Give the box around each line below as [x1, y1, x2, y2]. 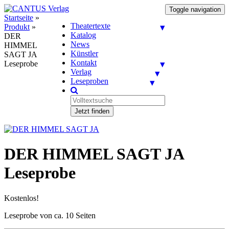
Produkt [4, 22, 30, 31]
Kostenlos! [4, 193, 39, 202]
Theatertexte [71, 21, 110, 30]
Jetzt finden [75, 107, 109, 115]
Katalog [71, 31, 96, 39]
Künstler [71, 49, 98, 58]
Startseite [4, 13, 33, 22]
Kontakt [71, 58, 97, 67]
